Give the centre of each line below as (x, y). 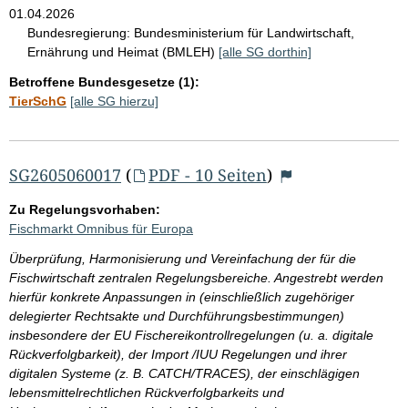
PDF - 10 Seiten (207, 174)
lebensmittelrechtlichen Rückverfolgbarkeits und (147, 392)
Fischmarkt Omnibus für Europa (101, 228)
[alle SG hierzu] (114, 101)
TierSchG (38, 101)
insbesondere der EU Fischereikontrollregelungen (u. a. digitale (191, 335)
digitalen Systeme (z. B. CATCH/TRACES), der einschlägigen (184, 373)
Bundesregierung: (79, 32)
